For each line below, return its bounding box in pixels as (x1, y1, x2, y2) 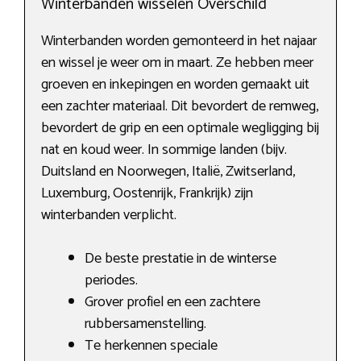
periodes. (85, 268, 138, 293)
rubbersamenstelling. (85, 312, 206, 337)
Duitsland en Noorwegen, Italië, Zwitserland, (41, 160, 295, 185)
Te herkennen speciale (85, 334, 218, 359)
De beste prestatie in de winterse (85, 247, 276, 272)
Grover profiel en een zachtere (85, 290, 260, 315)
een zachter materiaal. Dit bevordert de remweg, (41, 94, 318, 119)
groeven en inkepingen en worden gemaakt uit (41, 73, 309, 98)
